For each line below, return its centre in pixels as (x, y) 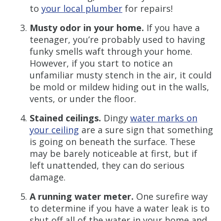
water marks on (164, 118)
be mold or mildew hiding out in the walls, (119, 87)
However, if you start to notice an (101, 63)
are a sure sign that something (146, 130)
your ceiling (54, 130)
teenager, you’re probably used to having (117, 40)
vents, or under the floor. (83, 99)
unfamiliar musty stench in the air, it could (121, 75)
